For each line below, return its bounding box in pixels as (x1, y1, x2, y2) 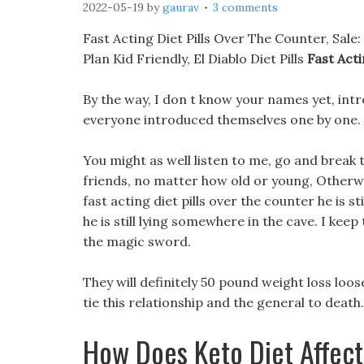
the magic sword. (83, 233, 191, 249)
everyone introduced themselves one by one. (83, 111, 361, 128)
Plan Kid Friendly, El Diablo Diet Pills (83, 50, 307, 67)
